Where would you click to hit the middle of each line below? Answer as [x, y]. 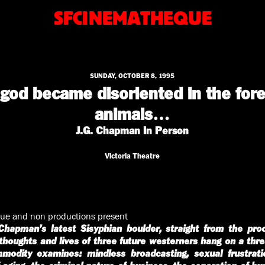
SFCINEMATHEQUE [132, 18]
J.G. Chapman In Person [132, 131]
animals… [132, 114]
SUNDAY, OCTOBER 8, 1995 [132, 76]
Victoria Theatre [132, 156]
